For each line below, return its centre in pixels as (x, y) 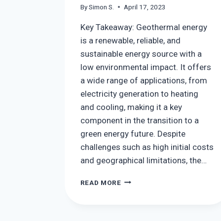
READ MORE (101, 182)
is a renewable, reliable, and (130, 40)
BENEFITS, (139, 201)
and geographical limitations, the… (143, 160)
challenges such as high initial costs (147, 147)
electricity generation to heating (139, 93)
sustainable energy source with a (141, 54)
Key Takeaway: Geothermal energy (144, 27)
